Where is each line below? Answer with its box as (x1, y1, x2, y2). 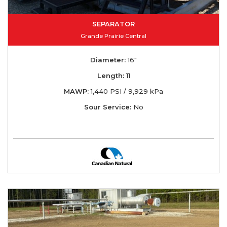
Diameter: (90, 55, 126, 64)
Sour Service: (84, 102, 131, 111)
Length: (97, 71, 124, 80)
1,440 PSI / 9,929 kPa (89, 87, 163, 95)
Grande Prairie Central (81, 32, 146, 40)
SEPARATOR (92, 19, 135, 28)
